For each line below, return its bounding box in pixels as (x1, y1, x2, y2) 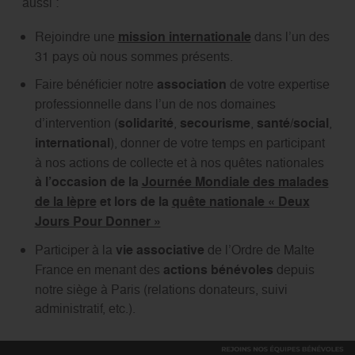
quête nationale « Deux (171, 193, 310, 212)
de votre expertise (226, 75, 330, 94)
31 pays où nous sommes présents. (34, 47, 233, 65)
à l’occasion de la (34, 173, 142, 192)
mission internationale (117, 27, 251, 46)
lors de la (113, 193, 172, 212)
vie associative (115, 241, 204, 260)
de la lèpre (34, 193, 97, 212)
